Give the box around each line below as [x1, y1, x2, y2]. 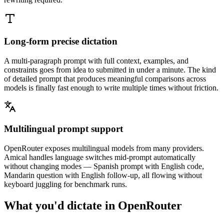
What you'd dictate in [4, 198, 118, 212]
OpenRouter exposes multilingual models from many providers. [4, 144, 204, 153]
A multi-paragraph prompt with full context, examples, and [4, 56, 188, 65]
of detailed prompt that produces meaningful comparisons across [4, 74, 206, 83]
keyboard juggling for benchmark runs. [4, 180, 127, 189]
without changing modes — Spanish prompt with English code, [4, 162, 204, 171]
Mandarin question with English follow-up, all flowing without [4, 171, 202, 180]
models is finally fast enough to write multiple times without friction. [4, 83, 218, 92]
